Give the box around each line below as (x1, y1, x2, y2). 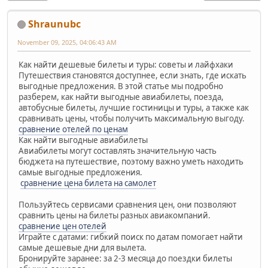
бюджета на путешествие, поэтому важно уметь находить (19, 156, 243, 167)
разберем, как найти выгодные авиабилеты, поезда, (19, 91, 224, 102)
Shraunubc (28, 17, 81, 31)
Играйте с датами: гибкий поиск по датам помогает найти (19, 231, 243, 242)
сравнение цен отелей (19, 220, 106, 232)
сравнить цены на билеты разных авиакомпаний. (19, 209, 211, 221)
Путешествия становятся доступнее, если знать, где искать (19, 69, 246, 81)
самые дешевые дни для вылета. (19, 242, 147, 253)
